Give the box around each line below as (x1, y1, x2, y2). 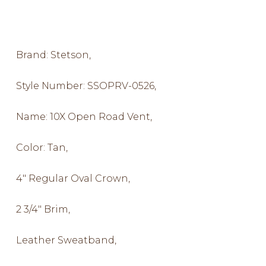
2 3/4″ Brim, (15, 204, 70, 215)
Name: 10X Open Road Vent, (15, 111, 152, 122)
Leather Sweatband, (15, 235, 116, 246)
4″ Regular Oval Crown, (15, 173, 130, 184)
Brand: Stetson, (15, 49, 91, 61)
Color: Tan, (15, 142, 68, 153)
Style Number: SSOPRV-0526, (15, 80, 156, 91)
